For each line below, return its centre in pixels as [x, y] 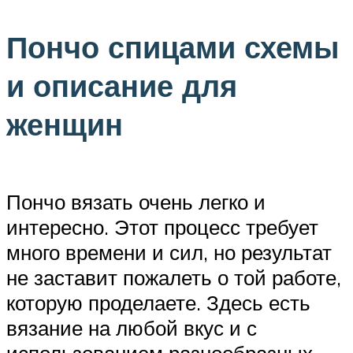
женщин [65, 124]
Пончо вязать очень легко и [136, 201]
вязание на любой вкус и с [132, 327]
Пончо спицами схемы [173, 47]
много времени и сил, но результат [169, 252]
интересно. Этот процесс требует [162, 227]
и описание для [122, 86]
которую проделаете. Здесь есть [158, 302]
